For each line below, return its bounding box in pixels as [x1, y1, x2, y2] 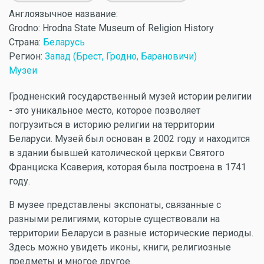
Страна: [9, 37, 43, 48]
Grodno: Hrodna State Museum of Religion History [9, 22, 214, 34]
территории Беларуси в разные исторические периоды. [9, 227, 253, 239]
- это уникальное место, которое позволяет [9, 105, 200, 116]
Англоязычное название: [9, 8, 118, 19]
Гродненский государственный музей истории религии [9, 91, 252, 102]
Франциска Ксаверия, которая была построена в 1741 [9, 161, 246, 173]
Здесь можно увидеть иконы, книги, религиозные [9, 242, 231, 253]
